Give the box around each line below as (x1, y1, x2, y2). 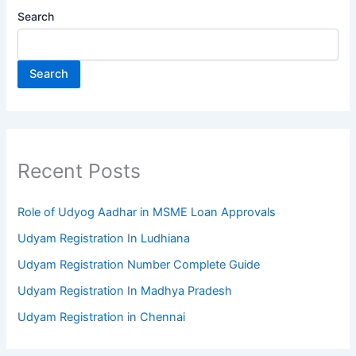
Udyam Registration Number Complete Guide (17, 257, 261, 273)
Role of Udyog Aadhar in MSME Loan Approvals (17, 205, 277, 220)
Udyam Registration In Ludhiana (17, 231, 191, 246)
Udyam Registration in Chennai (17, 310, 186, 325)
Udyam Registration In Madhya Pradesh (17, 284, 233, 299)
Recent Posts (17, 158, 141, 183)
